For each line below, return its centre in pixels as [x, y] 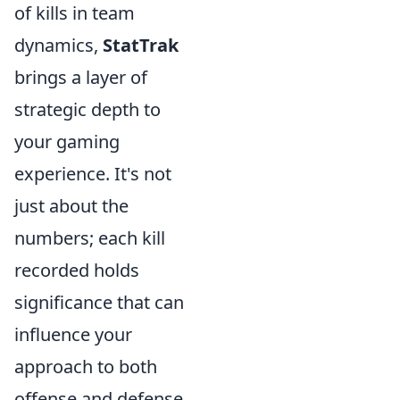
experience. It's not [93, 174]
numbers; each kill [90, 238]
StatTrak [141, 45]
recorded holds [77, 270]
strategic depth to [87, 109]
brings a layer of [81, 77]
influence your [73, 334]
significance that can [99, 302]
